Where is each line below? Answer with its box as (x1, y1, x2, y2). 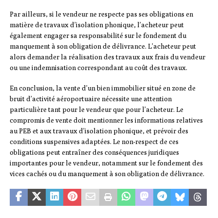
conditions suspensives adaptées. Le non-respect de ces (10, 138, 179, 146)
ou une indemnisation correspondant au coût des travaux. (10, 64, 187, 72)
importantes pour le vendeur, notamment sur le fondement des (10, 159, 203, 167)
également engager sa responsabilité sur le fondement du (10, 32, 186, 40)
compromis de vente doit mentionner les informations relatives (10, 116, 203, 125)
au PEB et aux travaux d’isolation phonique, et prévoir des (10, 127, 188, 135)
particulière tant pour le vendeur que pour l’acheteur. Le (10, 106, 183, 114)
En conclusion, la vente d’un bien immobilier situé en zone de (10, 84, 196, 92)
